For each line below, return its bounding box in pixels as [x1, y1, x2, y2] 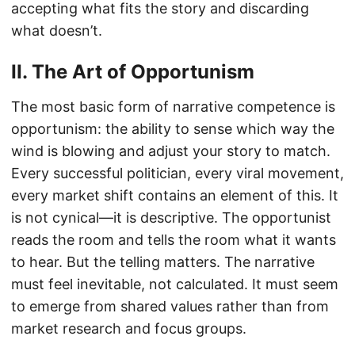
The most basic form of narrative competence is [11, 97, 335, 115]
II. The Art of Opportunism [11, 59, 254, 83]
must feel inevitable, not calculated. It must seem [11, 275, 338, 292]
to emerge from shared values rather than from [11, 297, 329, 315]
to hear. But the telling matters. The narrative [11, 253, 315, 270]
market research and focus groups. [11, 319, 246, 337]
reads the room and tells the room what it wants [11, 231, 336, 248]
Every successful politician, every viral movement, [11, 164, 344, 181]
